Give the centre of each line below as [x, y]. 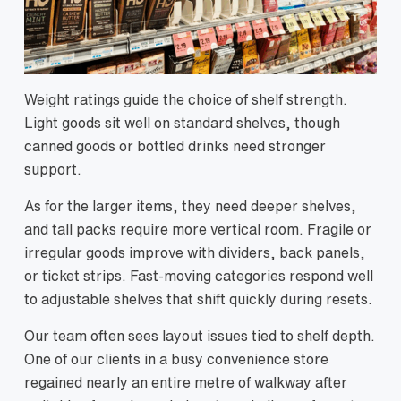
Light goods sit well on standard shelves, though [182, 123]
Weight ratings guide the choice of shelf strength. [186, 100]
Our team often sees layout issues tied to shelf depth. [200, 336]
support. [53, 170]
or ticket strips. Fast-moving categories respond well [199, 276]
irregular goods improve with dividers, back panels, [195, 253]
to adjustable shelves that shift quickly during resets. [198, 299]
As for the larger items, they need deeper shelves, [190, 206]
